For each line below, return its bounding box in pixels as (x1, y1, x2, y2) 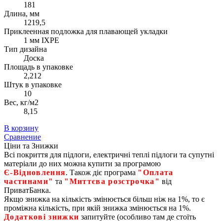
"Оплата (138, 168, 174, 177)
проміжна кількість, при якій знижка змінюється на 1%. (4, 204, 191, 213)
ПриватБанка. (4, 186, 51, 195)
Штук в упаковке (4, 80, 62, 89)
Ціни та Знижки (4, 142, 58, 150)
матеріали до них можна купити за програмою (4, 159, 161, 168)
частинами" (4, 177, 54, 186)
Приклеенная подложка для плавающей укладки (4, 27, 168, 36)
